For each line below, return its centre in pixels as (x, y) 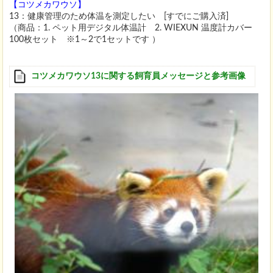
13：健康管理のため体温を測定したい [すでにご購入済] (119, 16)
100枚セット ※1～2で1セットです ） (85, 39)
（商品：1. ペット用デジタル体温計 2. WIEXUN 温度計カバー (131, 28)
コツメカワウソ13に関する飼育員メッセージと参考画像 (138, 76)
